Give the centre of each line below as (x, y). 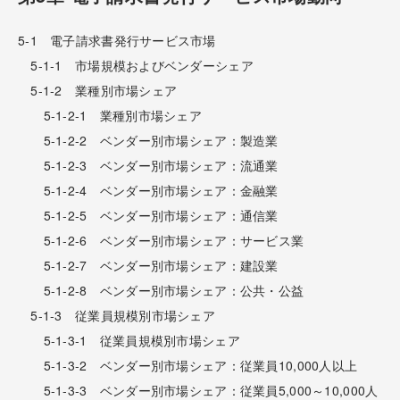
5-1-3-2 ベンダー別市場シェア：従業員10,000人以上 (188, 365)
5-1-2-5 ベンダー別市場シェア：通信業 (148, 215)
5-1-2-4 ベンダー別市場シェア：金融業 (148, 190)
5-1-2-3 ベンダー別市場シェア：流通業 (148, 165)
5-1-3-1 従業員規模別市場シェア (129, 340)
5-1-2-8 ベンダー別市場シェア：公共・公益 (161, 290)
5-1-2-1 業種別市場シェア (110, 115)
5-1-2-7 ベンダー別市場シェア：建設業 (148, 265)
